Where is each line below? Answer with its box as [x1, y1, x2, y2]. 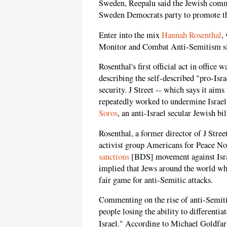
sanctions [99, 150, 129, 162]
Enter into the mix [99, 29, 162, 41]
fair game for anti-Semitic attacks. [99, 174, 213, 185]
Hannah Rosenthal [162, 29, 221, 41]
